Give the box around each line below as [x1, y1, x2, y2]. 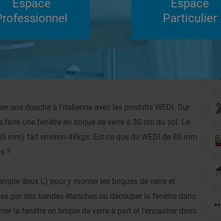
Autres [82, 56, 99, 63]
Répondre [136, 13, 171, 22]
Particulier [162, 11, 217, 25]
